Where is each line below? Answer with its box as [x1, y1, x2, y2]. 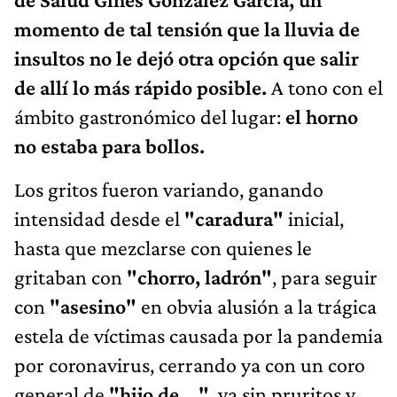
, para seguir [272, 264, 378, 289]
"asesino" [50, 293, 136, 318]
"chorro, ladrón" [127, 264, 272, 289]
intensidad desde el [14, 206, 180, 230]
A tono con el [267, 74, 383, 99]
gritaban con [14, 264, 127, 289]
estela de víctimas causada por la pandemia [14, 323, 383, 347]
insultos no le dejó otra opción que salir [14, 45, 359, 70]
